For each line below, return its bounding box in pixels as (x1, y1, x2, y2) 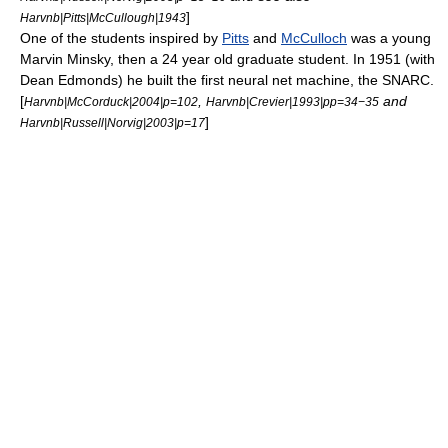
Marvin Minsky (20, 51, 110, 67)
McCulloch (281, 30, 347, 46)
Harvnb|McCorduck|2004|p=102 (24, 95, 198, 108)
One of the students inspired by (20, 30, 222, 46)
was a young (347, 30, 431, 46)
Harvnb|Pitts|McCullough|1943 (20, 11, 186, 24)
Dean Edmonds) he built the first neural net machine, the (20, 72, 382, 88)
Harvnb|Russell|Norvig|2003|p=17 (20, 116, 205, 129)
